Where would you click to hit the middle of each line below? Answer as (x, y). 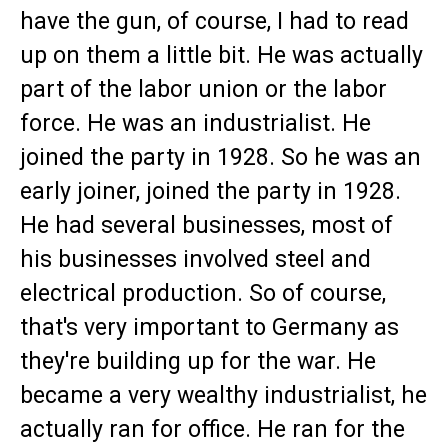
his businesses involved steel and (195, 260)
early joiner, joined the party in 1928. (210, 192)
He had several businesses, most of (206, 226)
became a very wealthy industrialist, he (223, 396)
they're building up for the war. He (198, 362)
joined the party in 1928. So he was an (220, 158)
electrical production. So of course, (203, 294)
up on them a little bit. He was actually (221, 56)
